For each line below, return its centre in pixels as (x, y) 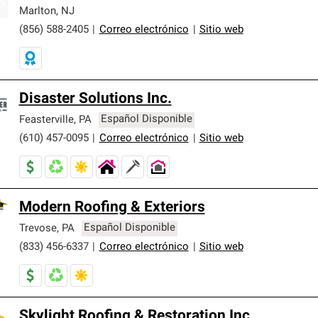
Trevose (38, 229)
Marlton (37, 11)
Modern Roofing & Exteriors (112, 207)
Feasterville (46, 120)
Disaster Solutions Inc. (95, 99)
